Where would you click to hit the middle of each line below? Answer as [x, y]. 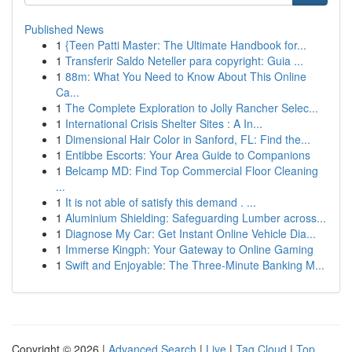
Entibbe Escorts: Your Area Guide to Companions [188, 155]
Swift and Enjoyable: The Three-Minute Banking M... [195, 265]
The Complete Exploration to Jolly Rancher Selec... [192, 108]
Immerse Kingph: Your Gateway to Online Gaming [189, 249]
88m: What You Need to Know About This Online [186, 76]
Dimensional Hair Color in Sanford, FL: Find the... [188, 139]
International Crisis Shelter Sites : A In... [164, 123]
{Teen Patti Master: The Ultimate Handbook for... [186, 45]
